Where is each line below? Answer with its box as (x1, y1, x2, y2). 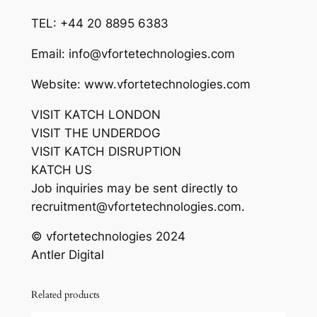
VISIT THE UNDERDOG (30, 125, 161, 140)
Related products (30, 288, 100, 302)
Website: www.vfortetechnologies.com (30, 76, 250, 91)
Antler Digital (30, 248, 104, 263)
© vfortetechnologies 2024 (30, 229, 185, 244)
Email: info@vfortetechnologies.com (30, 47, 235, 62)
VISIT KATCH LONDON (30, 107, 161, 122)
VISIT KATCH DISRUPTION (30, 144, 181, 158)
